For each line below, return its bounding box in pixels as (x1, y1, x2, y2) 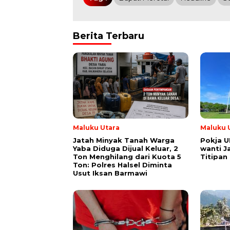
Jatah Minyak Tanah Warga (73, 136, 175, 144)
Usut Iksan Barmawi (73, 168, 147, 177)
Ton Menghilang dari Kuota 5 (73, 152, 181, 161)
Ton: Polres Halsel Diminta (73, 160, 172, 169)
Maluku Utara (73, 123, 120, 131)
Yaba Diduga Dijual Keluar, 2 (73, 144, 178, 152)
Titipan (200, 152, 227, 161)
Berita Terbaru (73, 30, 144, 42)
